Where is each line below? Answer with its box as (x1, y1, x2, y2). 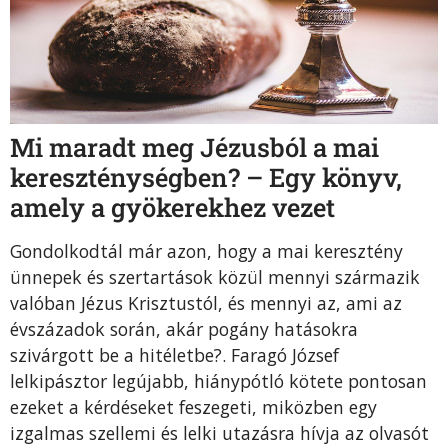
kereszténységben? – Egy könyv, (10, 160, 402, 195)
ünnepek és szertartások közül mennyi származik (10, 265, 420, 290)
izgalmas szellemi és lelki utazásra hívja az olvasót (10, 421, 429, 446)
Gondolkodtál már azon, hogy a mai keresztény (10, 239, 403, 264)
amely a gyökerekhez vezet (10, 190, 335, 225)
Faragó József (231, 343, 339, 368)
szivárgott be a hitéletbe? (10, 343, 222, 368)
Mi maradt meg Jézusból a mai (10, 130, 379, 165)
